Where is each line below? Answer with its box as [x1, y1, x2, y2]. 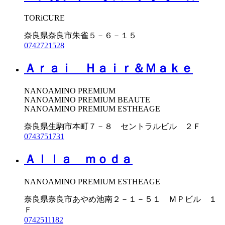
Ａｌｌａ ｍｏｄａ [24, 153, 133, 166]
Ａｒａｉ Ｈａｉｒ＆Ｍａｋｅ [24, 62, 193, 75]
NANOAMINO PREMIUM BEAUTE [24, 95, 150, 104]
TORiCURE [24, 14, 65, 23]
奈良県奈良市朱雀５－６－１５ [24, 31, 137, 40]
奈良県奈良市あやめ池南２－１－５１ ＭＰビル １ [24, 195, 217, 204]
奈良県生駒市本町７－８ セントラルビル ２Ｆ [24, 122, 201, 131]
